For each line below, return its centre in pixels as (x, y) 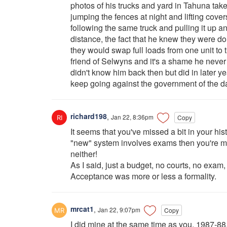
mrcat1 (81, 209)
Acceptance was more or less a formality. (143, 176)
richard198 (88, 116)
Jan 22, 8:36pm (132, 117)
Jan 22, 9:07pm (119, 209)
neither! (84, 154)
